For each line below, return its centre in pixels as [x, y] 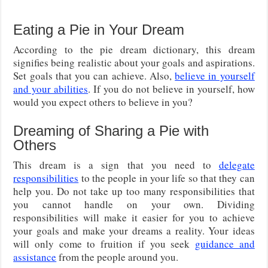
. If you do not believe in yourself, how [171, 89]
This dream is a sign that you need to [116, 165]
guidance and [225, 243]
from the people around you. [118, 257]
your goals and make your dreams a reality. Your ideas [134, 230]
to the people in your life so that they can [167, 178]
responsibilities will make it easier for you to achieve [134, 217]
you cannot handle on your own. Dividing [134, 204]
